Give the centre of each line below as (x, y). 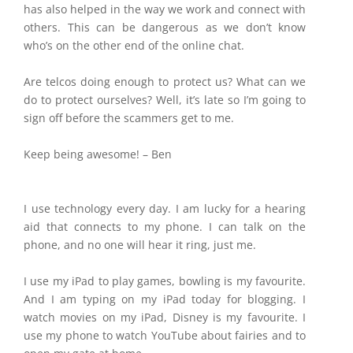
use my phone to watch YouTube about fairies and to (165, 335)
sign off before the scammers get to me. (129, 118)
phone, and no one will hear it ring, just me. (143, 245)
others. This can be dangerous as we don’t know (165, 27)
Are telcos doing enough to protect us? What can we (165, 82)
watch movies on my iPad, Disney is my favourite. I (165, 317)
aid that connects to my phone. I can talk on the (165, 227)
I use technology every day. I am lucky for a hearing (165, 208)
